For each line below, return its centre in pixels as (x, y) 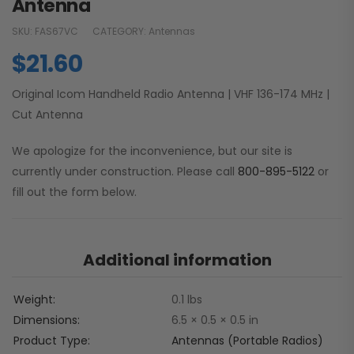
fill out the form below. (74, 192)
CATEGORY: (121, 32)
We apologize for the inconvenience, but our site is (152, 151)
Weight (33, 300)
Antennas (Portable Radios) (247, 341)
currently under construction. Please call (125, 172)
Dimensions (45, 320)
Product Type (51, 341)
